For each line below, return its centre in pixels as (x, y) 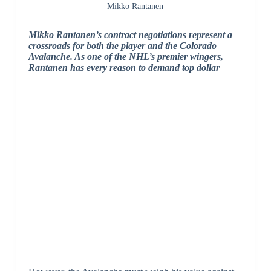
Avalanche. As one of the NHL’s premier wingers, (126, 57)
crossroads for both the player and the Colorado (122, 46)
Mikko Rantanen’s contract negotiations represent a (130, 35)
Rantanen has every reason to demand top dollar (124, 68)
